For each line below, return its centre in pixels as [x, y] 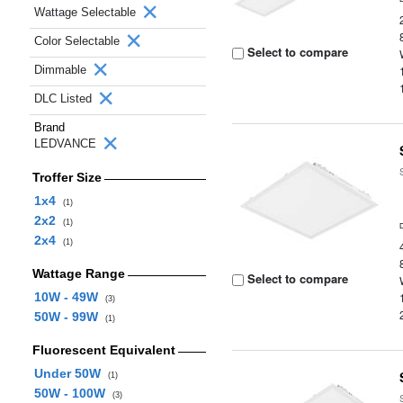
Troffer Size [67, 177]
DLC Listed [65, 99]
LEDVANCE [67, 143]
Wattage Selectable [87, 12]
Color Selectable [79, 41]
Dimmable [62, 70]
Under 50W [71, 373]
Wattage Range [78, 273]
